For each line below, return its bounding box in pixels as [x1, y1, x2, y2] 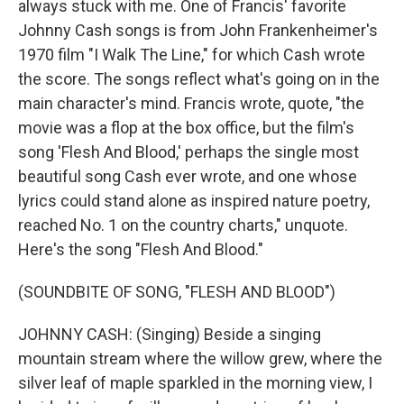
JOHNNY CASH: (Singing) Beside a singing [18, 325, 321, 344]
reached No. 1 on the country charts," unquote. [18, 216, 348, 234]
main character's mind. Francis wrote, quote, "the [18, 94, 364, 113]
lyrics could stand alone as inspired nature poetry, [18, 191, 370, 210]
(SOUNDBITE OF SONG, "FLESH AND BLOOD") [18, 282, 335, 301]
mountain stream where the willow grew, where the [18, 349, 382, 368]
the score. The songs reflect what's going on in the [18, 69, 380, 88]
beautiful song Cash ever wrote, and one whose [18, 167, 357, 186]
